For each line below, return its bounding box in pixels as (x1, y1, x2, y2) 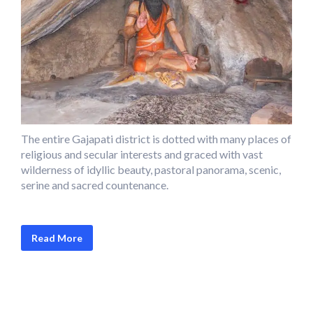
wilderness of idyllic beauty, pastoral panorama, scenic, (21, 162, 281, 176)
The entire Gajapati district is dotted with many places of (21, 131, 291, 145)
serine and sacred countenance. (21, 177, 168, 191)
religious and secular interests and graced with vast (21, 147, 263, 161)
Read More (31, 231, 82, 244)
